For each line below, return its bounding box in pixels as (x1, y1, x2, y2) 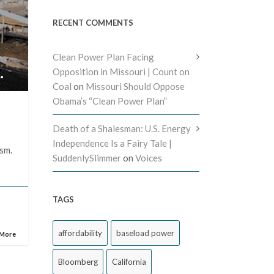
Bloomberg (58, 257, 98, 267)
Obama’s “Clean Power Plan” (53, 95, 167, 106)
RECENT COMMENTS (53, 18, 133, 28)
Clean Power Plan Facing (53, 51, 154, 62)
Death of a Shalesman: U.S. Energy (53, 123, 191, 134)
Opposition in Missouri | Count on (53, 66, 190, 77)
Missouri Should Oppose (86, 81, 185, 92)
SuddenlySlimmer (53, 152, 121, 163)
